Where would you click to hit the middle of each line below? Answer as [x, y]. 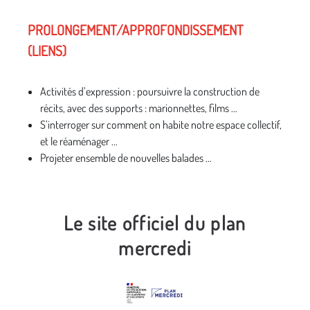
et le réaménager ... [79, 141]
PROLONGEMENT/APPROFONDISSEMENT [136, 30]
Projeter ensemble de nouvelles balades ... [126, 158]
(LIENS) [47, 51]
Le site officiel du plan [155, 223]
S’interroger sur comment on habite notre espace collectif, [161, 125]
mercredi [155, 248]
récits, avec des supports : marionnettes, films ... [139, 108]
